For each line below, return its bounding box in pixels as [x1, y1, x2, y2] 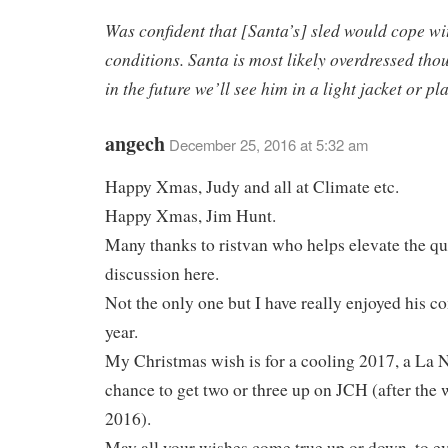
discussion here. [105, 261, 219, 285]
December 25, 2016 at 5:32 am [169, 133, 368, 155]
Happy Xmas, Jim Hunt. [105, 203, 276, 227]
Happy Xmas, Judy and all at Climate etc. [105, 174, 399, 198]
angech [105, 128, 165, 158]
